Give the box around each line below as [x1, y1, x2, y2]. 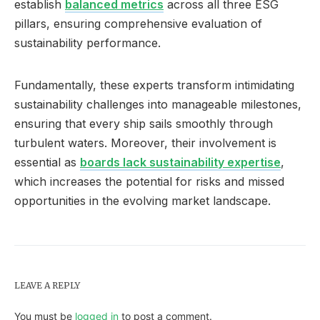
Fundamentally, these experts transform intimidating [14, 77, 294, 92]
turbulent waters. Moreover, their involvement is [14, 135, 276, 150]
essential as [14, 154, 80, 169]
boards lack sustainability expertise [80, 154, 281, 169]
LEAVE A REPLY [14, 279, 80, 291]
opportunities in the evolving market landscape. [14, 193, 271, 208]
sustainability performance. [14, 35, 161, 50]
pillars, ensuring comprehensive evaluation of [14, 16, 262, 31]
